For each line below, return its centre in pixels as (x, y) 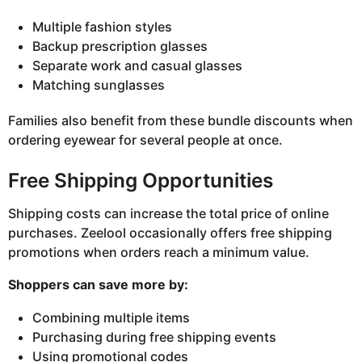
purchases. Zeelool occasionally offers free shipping (170, 233)
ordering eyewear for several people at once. (145, 140)
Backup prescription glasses (120, 46)
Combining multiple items (111, 317)
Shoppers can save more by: (98, 285)
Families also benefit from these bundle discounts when (181, 121)
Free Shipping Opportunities (141, 180)
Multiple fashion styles (102, 27)
